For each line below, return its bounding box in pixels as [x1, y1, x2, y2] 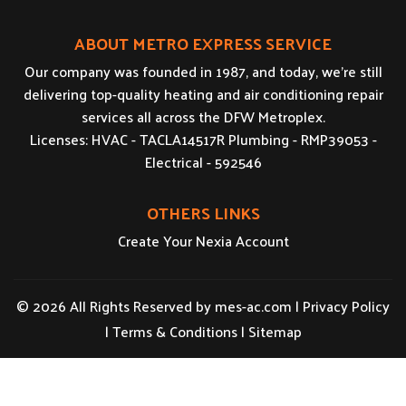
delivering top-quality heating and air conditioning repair [23, 80, 383, 107]
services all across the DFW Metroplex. [81, 102, 325, 130]
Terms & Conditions [111, 317, 237, 344]
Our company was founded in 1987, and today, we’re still [24, 57, 382, 84]
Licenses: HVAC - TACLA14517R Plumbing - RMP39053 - [29, 125, 377, 152]
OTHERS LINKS [146, 197, 260, 227]
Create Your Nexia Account [117, 227, 289, 254]
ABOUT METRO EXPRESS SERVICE [74, 27, 332, 58]
